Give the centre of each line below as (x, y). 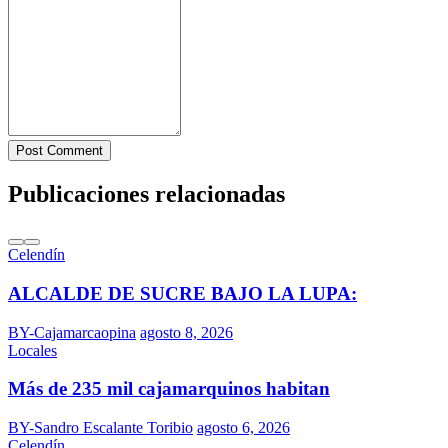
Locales (32, 350)
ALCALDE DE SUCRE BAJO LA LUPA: (182, 293)
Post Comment (59, 151)
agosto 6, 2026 (243, 428)
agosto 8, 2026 (186, 332)
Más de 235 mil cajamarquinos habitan (169, 389)
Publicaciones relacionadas (146, 194)
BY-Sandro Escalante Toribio (100, 428)
